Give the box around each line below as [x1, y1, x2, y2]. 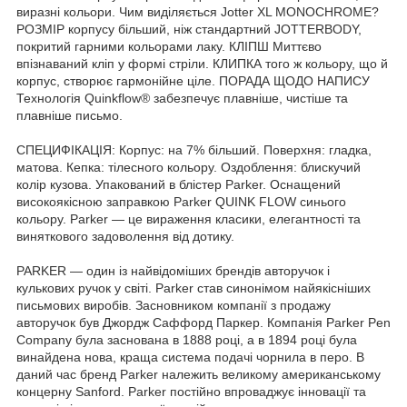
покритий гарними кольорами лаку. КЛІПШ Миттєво [16, 38, 322, 54]
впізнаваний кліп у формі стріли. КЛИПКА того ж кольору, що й [16, 55, 388, 71]
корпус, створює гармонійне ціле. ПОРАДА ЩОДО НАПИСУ [16, 73, 370, 88]
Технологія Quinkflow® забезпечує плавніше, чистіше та [16, 90, 348, 105]
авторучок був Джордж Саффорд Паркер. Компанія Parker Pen [16, 314, 391, 330]
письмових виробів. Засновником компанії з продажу [16, 297, 331, 313]
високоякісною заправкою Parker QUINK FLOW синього [16, 194, 346, 209]
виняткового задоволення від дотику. [16, 228, 234, 243]
